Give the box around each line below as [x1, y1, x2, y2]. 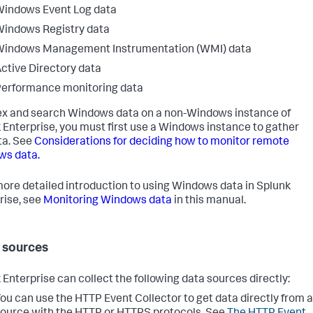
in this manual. [172, 195, 246, 207]
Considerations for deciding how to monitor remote [34, 136, 289, 148]
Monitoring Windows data [43, 195, 172, 207]
